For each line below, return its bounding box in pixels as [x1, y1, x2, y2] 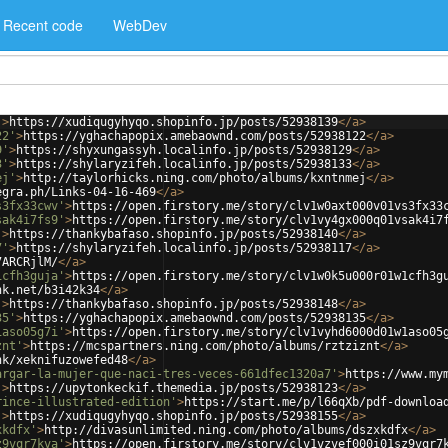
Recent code [3, 15, 83, 35]
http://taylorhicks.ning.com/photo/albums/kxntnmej [23, 171, 366, 185]
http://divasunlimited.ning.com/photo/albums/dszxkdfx [44, 423, 408, 437]
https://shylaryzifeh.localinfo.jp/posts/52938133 [16, 157, 352, 171]
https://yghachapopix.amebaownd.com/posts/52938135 [23, 311, 366, 325]
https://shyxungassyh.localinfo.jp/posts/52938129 [16, 143, 352, 157]
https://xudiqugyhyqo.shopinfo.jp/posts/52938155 [9, 409, 338, 423]
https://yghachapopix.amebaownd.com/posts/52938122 [23, 129, 366, 143]
